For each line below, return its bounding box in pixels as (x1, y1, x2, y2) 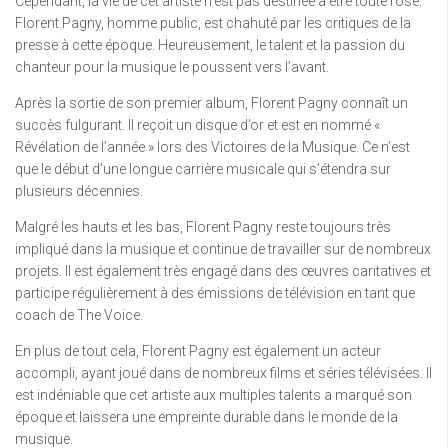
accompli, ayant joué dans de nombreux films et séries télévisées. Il (15, 365, 432, 381)
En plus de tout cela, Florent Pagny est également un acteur (15, 343, 381, 359)
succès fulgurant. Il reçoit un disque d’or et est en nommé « (15, 117, 380, 133)
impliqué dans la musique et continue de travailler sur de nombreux (15, 241, 431, 257)
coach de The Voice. (15, 307, 143, 323)
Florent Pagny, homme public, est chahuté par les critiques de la (15, 15, 411, 31)
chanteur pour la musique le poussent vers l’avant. (15, 59, 329, 75)
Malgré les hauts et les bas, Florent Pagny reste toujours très (15, 219, 391, 235)
